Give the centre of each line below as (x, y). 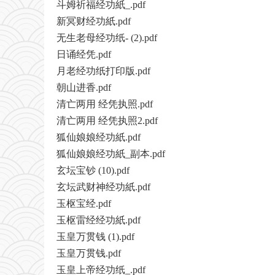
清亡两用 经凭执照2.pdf (107, 121)
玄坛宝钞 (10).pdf (93, 171)
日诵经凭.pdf (84, 55)
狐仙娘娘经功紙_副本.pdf (111, 154)
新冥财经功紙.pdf (94, 21)
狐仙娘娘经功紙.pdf (99, 137)
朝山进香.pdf (84, 88)
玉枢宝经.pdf (84, 204)
